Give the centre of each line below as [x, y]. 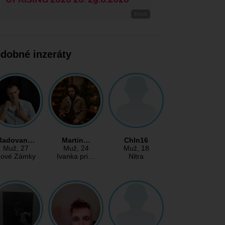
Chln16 [136, 140]
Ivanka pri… [76, 156]
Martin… [76, 140]
